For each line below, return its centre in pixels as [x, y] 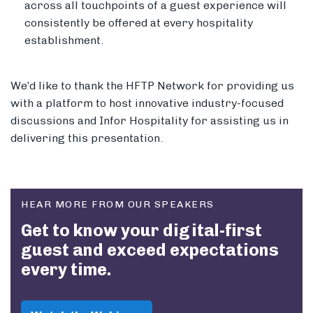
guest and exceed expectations [150, 250]
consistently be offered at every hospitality [139, 23]
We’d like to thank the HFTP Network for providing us [152, 86]
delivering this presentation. [87, 138]
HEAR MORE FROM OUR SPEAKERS [118, 205]
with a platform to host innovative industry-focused [147, 103]
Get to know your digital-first [141, 231]
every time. [66, 270]
